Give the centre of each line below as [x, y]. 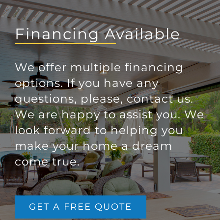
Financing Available [98, 34]
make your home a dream [94, 146]
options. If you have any [87, 83]
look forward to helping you [99, 130]
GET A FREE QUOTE [81, 207]
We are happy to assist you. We [110, 115]
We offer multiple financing [99, 68]
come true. [47, 162]
